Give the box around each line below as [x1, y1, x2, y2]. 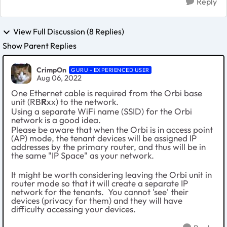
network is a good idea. [11, 115, 101, 126]
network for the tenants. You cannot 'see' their [11, 186, 188, 198]
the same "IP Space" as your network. [11, 150, 154, 161]
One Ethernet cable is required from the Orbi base [11, 88, 202, 99]
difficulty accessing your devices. [11, 204, 136, 215]
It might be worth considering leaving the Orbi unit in [11, 169, 212, 180]
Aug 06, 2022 [36, 72, 82, 83]
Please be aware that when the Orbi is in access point [11, 124, 213, 135]
